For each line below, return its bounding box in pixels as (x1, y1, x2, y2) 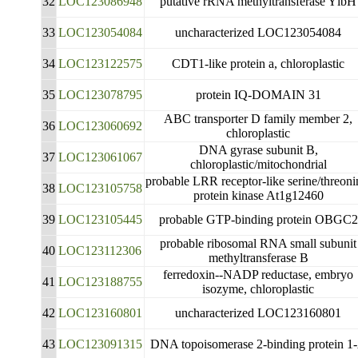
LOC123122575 (58, 57, 142, 70)
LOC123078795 (58, 88, 142, 101)
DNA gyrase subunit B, (198, 143, 318, 157)
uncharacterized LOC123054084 (175, 26, 342, 39)
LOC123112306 (58, 244, 142, 257)
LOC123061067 (58, 150, 142, 164)
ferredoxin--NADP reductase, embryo (163, 268, 354, 281)
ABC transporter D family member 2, (164, 112, 353, 125)
